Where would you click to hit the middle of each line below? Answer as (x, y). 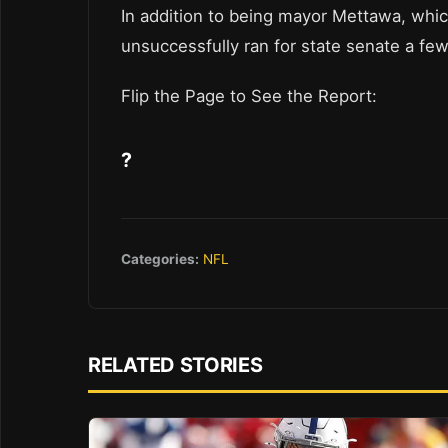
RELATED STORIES (175, 364)
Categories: (160, 258)
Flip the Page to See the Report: (251, 95)
